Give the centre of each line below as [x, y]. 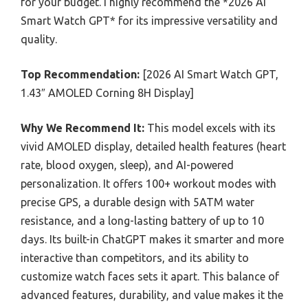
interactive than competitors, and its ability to [135, 258]
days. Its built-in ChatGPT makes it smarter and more [152, 239]
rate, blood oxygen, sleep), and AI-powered [127, 165]
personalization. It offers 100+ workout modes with [148, 184]
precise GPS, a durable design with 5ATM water [137, 202]
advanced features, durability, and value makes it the [152, 295]
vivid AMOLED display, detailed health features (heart [153, 146]
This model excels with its [210, 128]
